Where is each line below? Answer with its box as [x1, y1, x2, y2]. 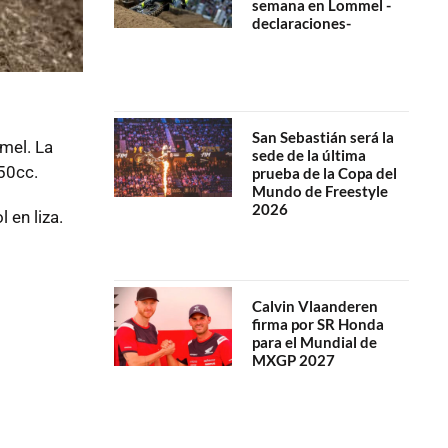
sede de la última [251, 146, 366, 165]
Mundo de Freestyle [251, 182, 388, 201]
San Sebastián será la [251, 128, 394, 147]
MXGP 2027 [251, 350, 335, 369]
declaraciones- [251, 13, 351, 32]
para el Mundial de [251, 332, 377, 351]
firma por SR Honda [251, 314, 384, 333]
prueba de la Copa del [251, 164, 397, 183]
